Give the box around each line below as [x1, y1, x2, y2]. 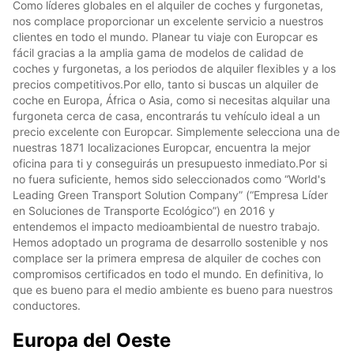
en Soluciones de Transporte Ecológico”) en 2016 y [13, 203, 275, 217]
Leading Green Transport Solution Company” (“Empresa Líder [13, 187, 328, 201]
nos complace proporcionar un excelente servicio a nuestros [13, 13, 323, 28]
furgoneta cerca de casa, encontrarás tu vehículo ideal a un [13, 108, 320, 122]
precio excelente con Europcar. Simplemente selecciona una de [13, 124, 340, 138]
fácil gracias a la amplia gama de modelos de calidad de [13, 45, 303, 59]
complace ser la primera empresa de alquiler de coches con [13, 250, 321, 265]
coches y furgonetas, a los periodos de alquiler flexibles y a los [13, 61, 336, 75]
